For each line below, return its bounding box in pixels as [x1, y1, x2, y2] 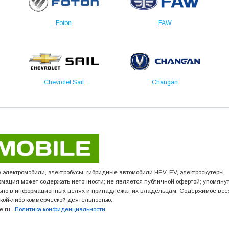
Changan [152, 79, 178, 86]
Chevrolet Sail [43, 79, 84, 86]
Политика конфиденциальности [14, 205, 105, 213]
